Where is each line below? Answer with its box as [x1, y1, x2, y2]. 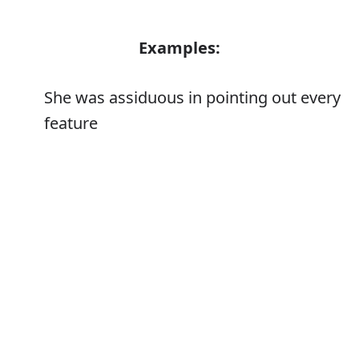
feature [44, 112, 98, 135]
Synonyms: [136, 298, 223, 321]
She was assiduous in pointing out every [44, 87, 341, 109]
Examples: [139, 37, 220, 59]
